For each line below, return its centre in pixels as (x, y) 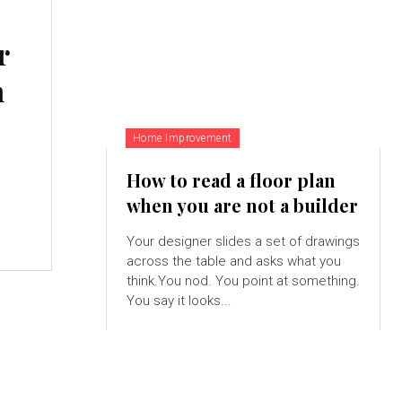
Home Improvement (182, 139)
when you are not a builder (242, 205)
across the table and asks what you (233, 262)
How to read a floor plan (231, 180)
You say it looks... (179, 301)
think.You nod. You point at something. (243, 281)
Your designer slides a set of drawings (243, 242)
